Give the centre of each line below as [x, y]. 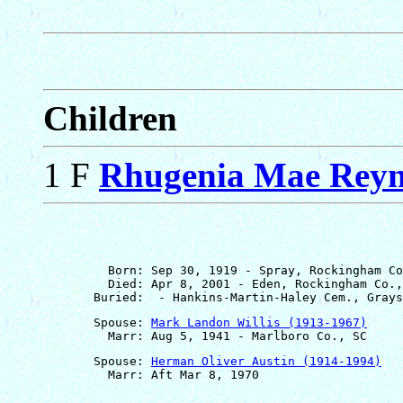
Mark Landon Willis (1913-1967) [259, 322]
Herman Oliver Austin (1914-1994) [266, 361]
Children [110, 118]
